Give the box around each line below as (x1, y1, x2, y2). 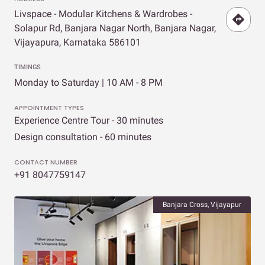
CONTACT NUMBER (14, 157, 77, 167)
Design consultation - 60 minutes (14, 131, 151, 143)
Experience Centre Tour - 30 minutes (14, 114, 163, 126)
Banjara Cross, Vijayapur (163, 200, 241, 209)
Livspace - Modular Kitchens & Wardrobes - (14, 8, 192, 20)
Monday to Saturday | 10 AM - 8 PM (14, 76, 163, 88)
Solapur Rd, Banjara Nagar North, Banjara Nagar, (14, 22, 216, 34)
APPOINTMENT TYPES (14, 102, 84, 112)
